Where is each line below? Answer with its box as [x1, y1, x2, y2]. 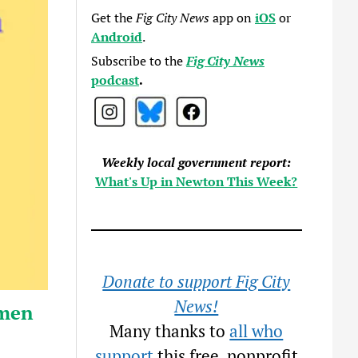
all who [229, 320, 284, 342]
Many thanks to [109, 320, 230, 342]
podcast [91, 71, 140, 89]
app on [209, 9, 256, 26]
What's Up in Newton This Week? [95, 173, 298, 190]
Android [91, 28, 143, 46]
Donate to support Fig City [102, 270, 291, 292]
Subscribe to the [91, 52, 187, 70]
